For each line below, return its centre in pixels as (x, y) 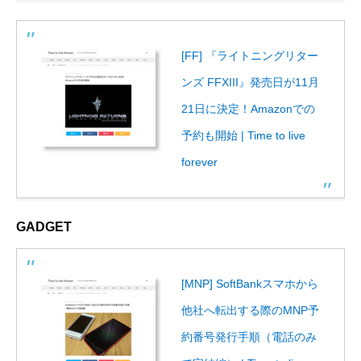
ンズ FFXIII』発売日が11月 (250, 82)
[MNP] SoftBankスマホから (250, 283)
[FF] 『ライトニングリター (250, 55)
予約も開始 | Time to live (243, 135)
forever (199, 162)
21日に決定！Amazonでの (248, 108)
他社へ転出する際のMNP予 (250, 310)
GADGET (44, 226)
